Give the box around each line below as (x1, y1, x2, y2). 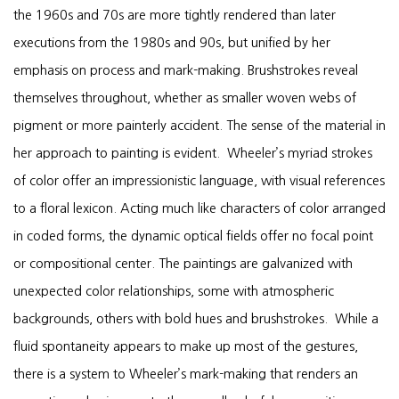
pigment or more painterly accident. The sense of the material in (13, 118, 386, 132)
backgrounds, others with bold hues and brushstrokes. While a (13, 312, 379, 325)
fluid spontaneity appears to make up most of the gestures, (13, 339, 358, 353)
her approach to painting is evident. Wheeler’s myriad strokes (13, 146, 372, 159)
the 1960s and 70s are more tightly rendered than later (13, 8, 336, 21)
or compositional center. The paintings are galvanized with (13, 256, 353, 270)
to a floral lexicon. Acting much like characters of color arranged (13, 201, 386, 215)
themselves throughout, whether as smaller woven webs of (13, 91, 356, 104)
